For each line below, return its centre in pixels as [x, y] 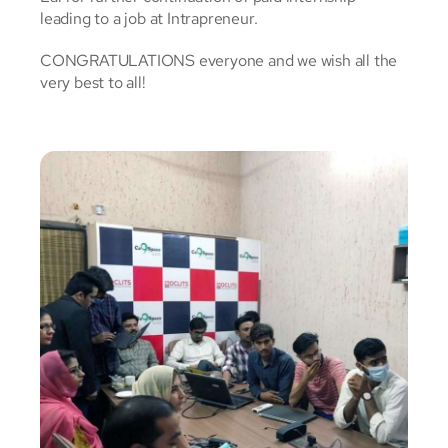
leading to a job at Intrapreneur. [149, 19]
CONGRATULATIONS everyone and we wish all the [219, 61]
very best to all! [93, 83]
